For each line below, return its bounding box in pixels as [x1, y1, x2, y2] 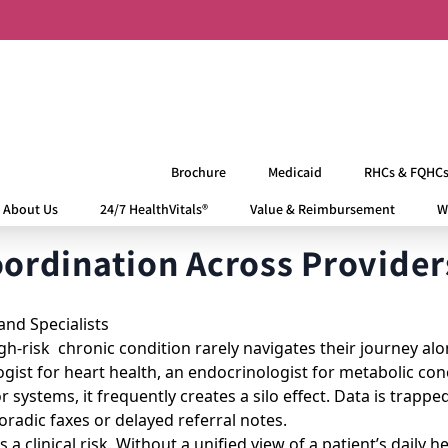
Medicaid [267, 163, 322, 181]
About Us [2, 200, 58, 218]
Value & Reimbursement [249, 200, 395, 218]
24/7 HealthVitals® [99, 200, 208, 218]
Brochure [170, 163, 226, 181]
